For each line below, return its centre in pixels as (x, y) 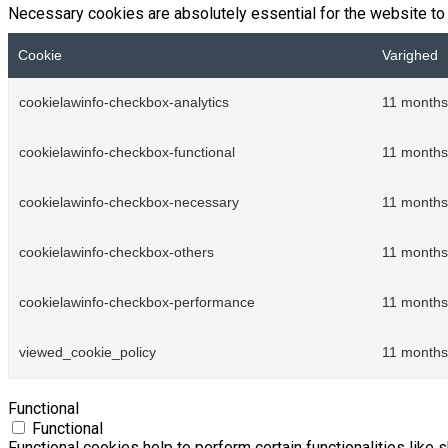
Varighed (410, 56)
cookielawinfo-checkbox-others (116, 253)
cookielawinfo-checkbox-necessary (129, 203)
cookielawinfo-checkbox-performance (137, 303)
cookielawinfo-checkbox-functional (127, 153)
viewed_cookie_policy (87, 353)
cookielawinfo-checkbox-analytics (124, 103)
